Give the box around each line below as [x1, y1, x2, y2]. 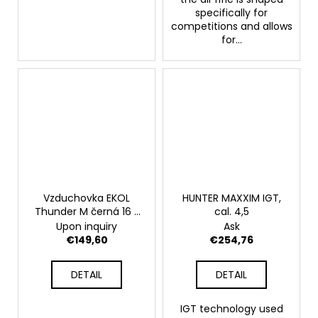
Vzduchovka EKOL [43, 191, 130, 206]
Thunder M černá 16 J [34, 204, 139, 219]
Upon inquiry [56, 219, 117, 234]
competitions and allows [170, 18, 292, 33]
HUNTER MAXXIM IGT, [182, 191, 281, 206]
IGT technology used [180, 302, 283, 317]
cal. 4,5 [214, 204, 249, 219]
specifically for [195, 5, 268, 20]
